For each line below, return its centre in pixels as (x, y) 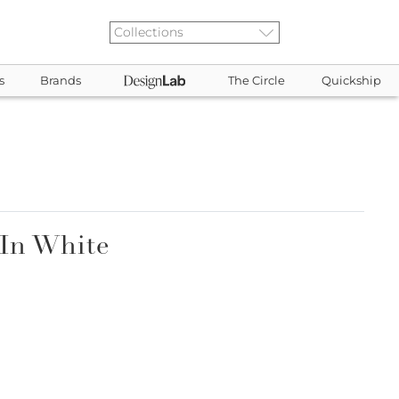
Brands (61, 81)
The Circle (257, 81)
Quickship (351, 81)
